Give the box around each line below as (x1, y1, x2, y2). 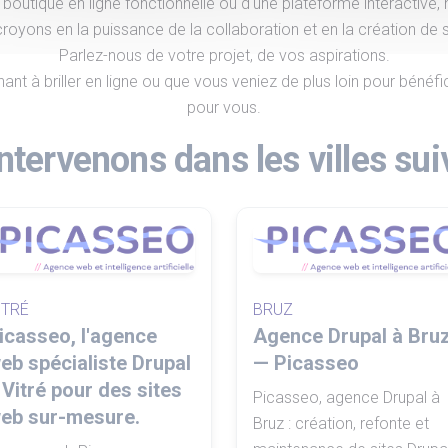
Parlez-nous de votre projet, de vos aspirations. (58, 45, 390, 65)
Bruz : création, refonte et (253, 413, 429, 433)
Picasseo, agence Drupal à (253, 387, 440, 407)
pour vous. (187, 97, 261, 117)
